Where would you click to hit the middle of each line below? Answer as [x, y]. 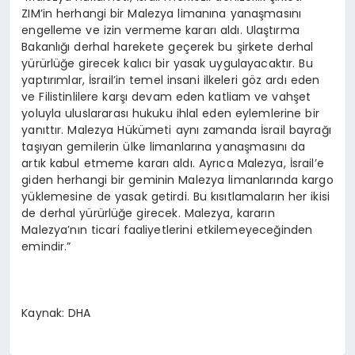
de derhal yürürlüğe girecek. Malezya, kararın [148, 213]
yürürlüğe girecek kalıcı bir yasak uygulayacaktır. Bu [167, 63]
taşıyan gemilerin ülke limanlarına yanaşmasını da [164, 146]
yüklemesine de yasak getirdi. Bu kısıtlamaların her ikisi [176, 196]
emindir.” [46, 246]
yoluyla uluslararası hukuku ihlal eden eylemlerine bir [170, 113]
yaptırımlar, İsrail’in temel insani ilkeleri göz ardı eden [171, 80]
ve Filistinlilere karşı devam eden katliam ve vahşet [166, 96]
